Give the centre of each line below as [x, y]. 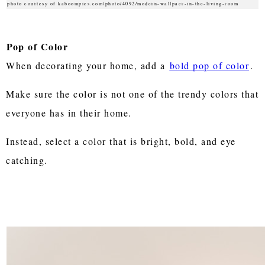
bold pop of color [209, 65]
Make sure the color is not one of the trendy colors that [132, 93]
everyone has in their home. [71, 112]
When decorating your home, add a [87, 65]
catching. [27, 160]
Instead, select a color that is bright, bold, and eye [121, 141]
